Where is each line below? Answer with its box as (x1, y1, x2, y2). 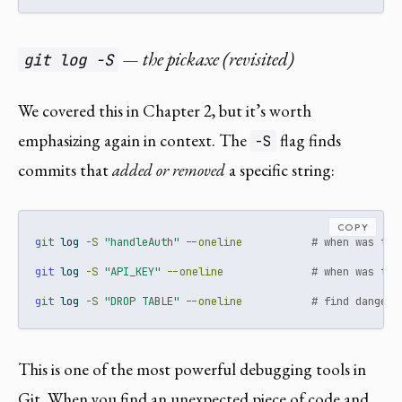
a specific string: (225, 158, 335, 181)
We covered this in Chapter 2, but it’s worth (18, 99, 311, 122)
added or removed (112, 158, 225, 181)
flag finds (275, 128, 341, 152)
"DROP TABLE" (104, 293, 180, 309)
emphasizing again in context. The (18, 128, 250, 152)
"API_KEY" (104, 263, 162, 279)
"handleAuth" (104, 233, 180, 249)
